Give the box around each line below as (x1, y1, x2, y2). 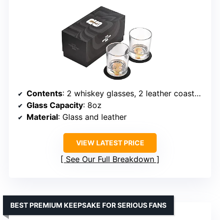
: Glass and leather (58, 111, 127, 122)
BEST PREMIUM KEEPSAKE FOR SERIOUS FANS (10, 200, 166, 209)
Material (27, 111, 58, 122)
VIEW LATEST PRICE (76, 138, 144, 147)
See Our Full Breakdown (66, 154, 154, 164)
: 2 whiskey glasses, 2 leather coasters (62, 88, 194, 98)
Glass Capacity (27, 100, 83, 110)
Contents (27, 88, 62, 98)
